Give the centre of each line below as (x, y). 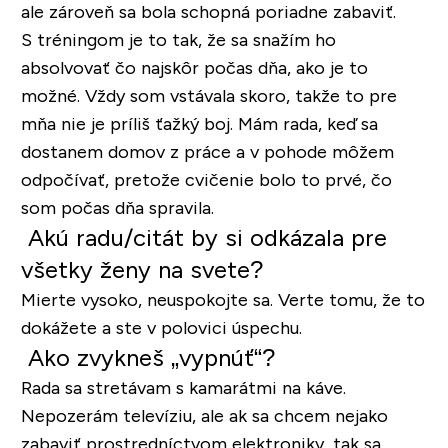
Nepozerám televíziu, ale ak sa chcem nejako (204, 415)
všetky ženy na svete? (141, 269)
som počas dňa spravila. (117, 207)
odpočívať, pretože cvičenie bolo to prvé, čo (206, 179)
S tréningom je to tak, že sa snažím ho (178, 39)
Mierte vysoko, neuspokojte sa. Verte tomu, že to (222, 299)
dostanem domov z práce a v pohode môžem (207, 151)
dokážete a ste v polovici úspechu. (161, 327)
